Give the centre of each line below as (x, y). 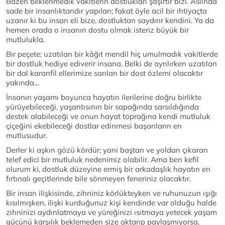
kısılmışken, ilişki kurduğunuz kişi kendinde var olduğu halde (111, 203)
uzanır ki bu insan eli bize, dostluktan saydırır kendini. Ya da (110, 21)
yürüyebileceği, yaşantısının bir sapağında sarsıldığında (102, 107)
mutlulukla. (25, 40)
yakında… (23, 83)
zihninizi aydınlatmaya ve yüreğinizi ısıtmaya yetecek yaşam (111, 212)
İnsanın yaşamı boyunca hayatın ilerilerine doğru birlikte (104, 97)
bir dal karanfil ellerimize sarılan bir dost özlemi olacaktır (104, 73)
